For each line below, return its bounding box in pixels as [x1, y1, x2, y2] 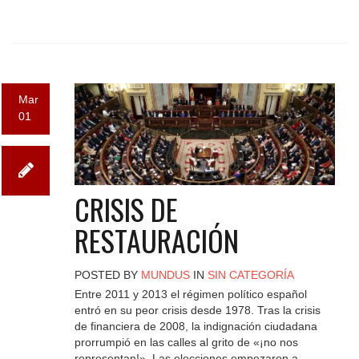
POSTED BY [74, 268, 141, 281]
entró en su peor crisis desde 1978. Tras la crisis [74, 304, 321, 317]
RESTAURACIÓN [74, 218, 239, 261]
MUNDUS [140, 268, 190, 281]
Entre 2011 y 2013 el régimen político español [74, 288, 307, 301]
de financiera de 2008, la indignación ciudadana [74, 320, 317, 333]
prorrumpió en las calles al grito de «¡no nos [74, 336, 298, 349]
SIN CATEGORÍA [207, 268, 294, 281]
